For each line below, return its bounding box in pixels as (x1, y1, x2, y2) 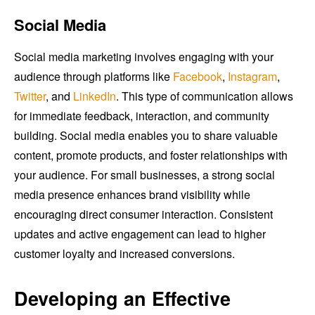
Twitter (14, 87, 46, 104)
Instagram (228, 67, 277, 84)
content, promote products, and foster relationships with (14, 146, 288, 163)
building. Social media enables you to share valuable (14, 127, 278, 143)
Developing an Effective (14, 284, 231, 311)
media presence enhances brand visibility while (14, 186, 250, 202)
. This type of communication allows (116, 87, 293, 104)
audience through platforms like (14, 67, 173, 84)
